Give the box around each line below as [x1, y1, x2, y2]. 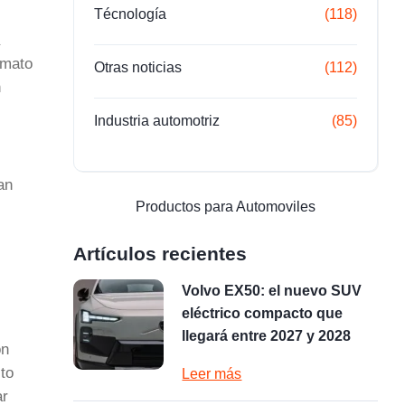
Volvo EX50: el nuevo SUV [182, 283, 363, 298]
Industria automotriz [94, 113, 221, 128]
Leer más [182, 366, 242, 381]
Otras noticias [94, 60, 183, 75]
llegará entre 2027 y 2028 [182, 328, 352, 344]
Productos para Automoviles [136, 199, 316, 214]
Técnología [94, 6, 167, 22]
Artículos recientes [73, 243, 248, 264]
